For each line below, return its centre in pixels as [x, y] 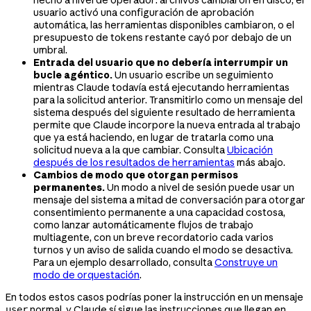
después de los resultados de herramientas [134, 162]
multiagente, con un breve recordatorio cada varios [153, 237]
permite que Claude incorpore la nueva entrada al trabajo [167, 125]
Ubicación [250, 150]
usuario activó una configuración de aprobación [144, 12]
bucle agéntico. [73, 75]
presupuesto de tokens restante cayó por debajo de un [162, 37]
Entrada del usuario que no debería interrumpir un [161, 62]
